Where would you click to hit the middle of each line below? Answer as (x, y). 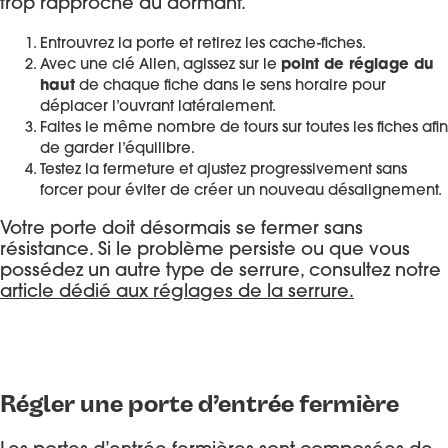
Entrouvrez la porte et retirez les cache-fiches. (203, 44)
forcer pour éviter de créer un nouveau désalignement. (241, 191)
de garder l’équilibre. (117, 149)
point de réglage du (357, 65)
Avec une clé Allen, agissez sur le (160, 65)
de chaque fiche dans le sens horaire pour (230, 86)
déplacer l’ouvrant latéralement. (158, 107)
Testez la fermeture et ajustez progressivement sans (223, 170)
